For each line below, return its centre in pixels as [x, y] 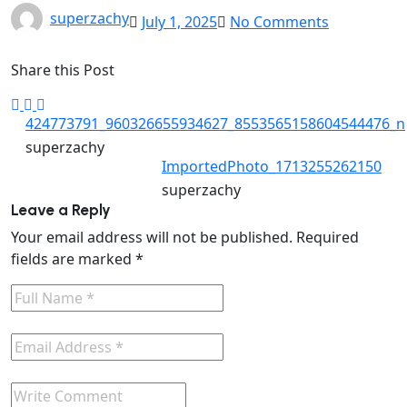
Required [328, 237]
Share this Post [63, 70]
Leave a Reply [61, 210]
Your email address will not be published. [152, 237]
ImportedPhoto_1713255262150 [272, 166]
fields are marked [73, 259]
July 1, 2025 [179, 21]
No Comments [279, 21]
